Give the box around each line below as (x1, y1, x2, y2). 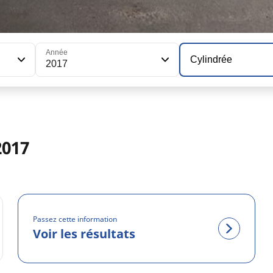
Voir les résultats (33, 225, 136, 243)
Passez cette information (33, 214, 118, 225)
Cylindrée (190, 54, 233, 65)
